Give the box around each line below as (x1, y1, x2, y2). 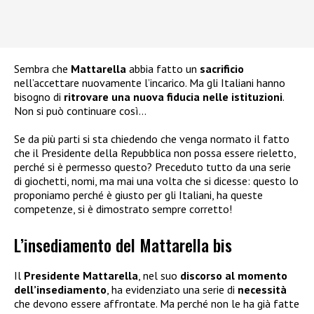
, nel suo (138, 268, 180, 282)
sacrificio (200, 62, 244, 76)
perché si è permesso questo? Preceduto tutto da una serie (14, 160, 291, 175)
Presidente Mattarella (24, 268, 138, 282)
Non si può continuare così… (14, 104, 146, 118)
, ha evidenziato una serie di (107, 282, 238, 296)
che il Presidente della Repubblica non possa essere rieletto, (14, 146, 296, 161)
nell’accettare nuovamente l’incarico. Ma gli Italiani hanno (14, 76, 285, 90)
